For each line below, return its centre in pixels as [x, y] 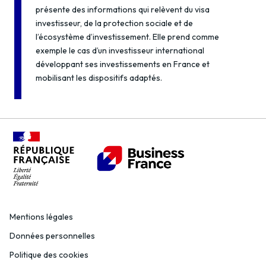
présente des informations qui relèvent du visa [123, 9]
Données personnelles [52, 236]
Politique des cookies [49, 255]
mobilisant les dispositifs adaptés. [99, 78]
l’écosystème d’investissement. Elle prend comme [127, 37]
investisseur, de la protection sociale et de [114, 23]
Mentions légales [41, 217]
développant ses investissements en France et [123, 64]
